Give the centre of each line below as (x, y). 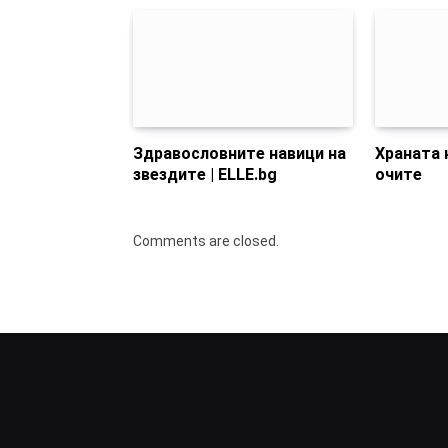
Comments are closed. (206, 240)
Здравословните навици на (239, 153)
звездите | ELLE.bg (205, 174)
